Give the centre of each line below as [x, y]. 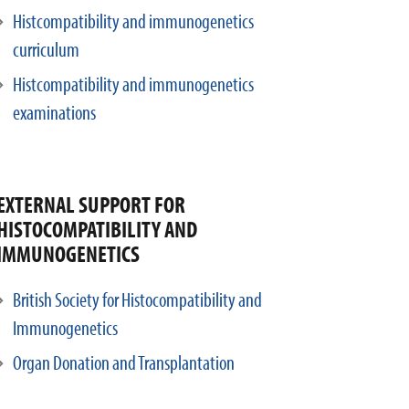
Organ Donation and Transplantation [124, 362]
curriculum [46, 49]
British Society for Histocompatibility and [137, 299]
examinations [54, 112]
